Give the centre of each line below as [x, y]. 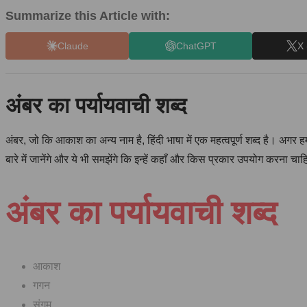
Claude [73, 46]
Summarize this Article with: [88, 16]
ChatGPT [196, 46]
